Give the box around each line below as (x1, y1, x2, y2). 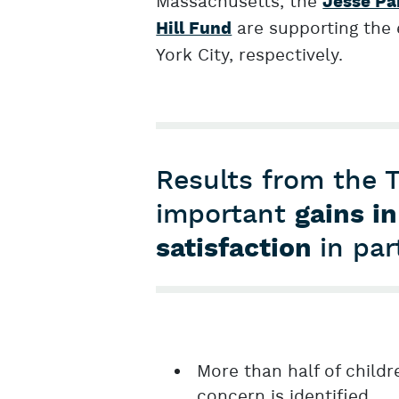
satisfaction (156, 232, 321, 266)
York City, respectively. (156, 45, 344, 67)
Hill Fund (156, 19, 232, 40)
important (156, 198, 296, 232)
